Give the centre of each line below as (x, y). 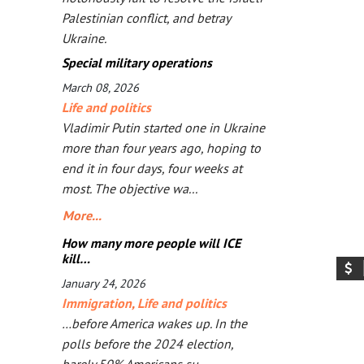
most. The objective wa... (130, 188)
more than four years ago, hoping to (161, 148)
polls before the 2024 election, (147, 344)
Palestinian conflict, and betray (146, 18)
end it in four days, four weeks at (152, 168)
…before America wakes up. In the (154, 323)
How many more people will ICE (151, 243)
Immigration (97, 303)
